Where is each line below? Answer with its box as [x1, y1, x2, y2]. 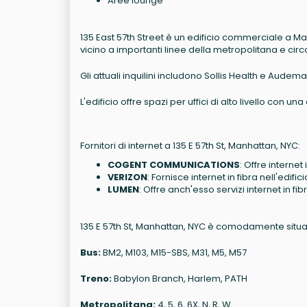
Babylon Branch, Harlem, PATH [112, 272, 247, 286]
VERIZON [108, 171, 147, 184]
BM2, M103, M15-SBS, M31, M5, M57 [101, 246, 247, 260]
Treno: [80, 272, 112, 286]
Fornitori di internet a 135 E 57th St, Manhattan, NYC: [80, 139, 300, 153]
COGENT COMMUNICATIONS [108, 158, 240, 172]
